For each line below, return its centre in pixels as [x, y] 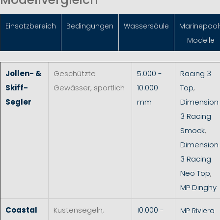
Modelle [201, 40]
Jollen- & [24, 73]
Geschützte [75, 73]
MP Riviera [197, 210]
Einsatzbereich [31, 26]
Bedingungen [90, 26]
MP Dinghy [199, 187]
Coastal [21, 210]
